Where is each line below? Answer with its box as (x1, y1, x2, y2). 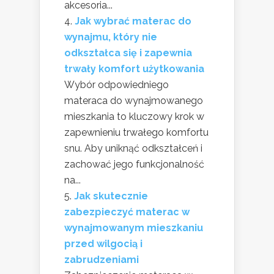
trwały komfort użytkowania (64, 63, 204, 75)
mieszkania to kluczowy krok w (64, 111, 204, 123)
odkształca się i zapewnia (64, 47, 192, 59)
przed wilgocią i (64, 238, 143, 250)
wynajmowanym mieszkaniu (64, 222, 203, 234)
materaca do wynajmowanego (64, 95, 203, 107)
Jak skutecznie (74, 190, 148, 202)
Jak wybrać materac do (75, 15, 191, 28)
